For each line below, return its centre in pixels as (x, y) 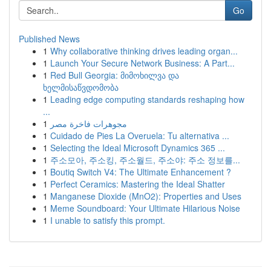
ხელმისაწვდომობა (81, 87)
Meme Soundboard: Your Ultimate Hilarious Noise (145, 208)
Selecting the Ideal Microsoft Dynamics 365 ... (138, 148)
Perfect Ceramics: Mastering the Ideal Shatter (138, 184)
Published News (49, 39)
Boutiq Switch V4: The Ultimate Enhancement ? (141, 172)
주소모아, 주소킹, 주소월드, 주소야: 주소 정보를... (145, 160)
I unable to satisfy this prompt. (108, 220)
